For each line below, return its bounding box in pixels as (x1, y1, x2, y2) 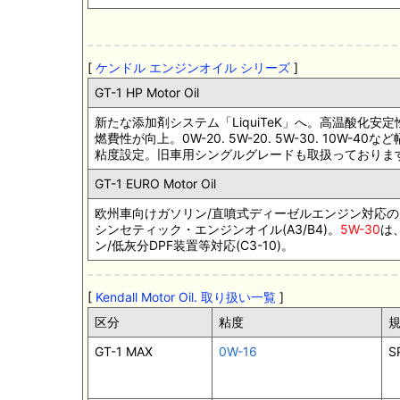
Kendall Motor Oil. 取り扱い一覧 (96, 289, 276, 305)
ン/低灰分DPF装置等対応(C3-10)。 (95, 237, 294, 254)
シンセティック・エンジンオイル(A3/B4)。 (95, 221, 340, 237)
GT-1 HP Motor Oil (95, 85, 199, 101)
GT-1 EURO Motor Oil (95, 176, 216, 192)
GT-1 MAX (95, 344, 153, 360)
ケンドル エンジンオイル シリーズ (96, 60, 290, 76)
